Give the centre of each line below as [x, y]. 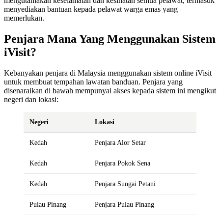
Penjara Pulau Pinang [124, 205]
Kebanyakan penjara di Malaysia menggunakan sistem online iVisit [108, 73]
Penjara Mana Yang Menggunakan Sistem [110, 39]
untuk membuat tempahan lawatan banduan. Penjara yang [93, 82]
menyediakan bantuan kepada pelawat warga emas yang [91, 9]
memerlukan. [24, 18]
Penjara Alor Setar [120, 143]
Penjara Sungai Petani [125, 184]
